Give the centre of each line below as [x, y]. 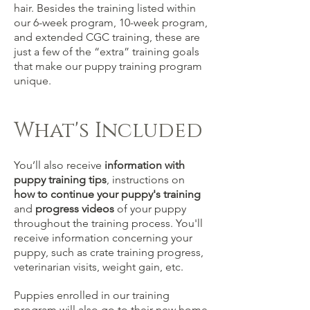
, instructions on [146, 180]
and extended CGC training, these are [107, 37]
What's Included [108, 131]
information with [145, 165]
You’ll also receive [59, 165]
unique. [33, 81]
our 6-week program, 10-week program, [111, 22]
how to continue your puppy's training [107, 194]
